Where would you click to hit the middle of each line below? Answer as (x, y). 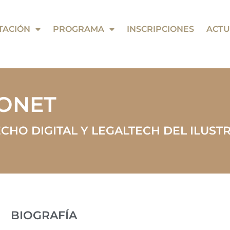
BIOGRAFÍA (44, 216)
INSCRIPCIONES (160, 29)
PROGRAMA (79, 29)
